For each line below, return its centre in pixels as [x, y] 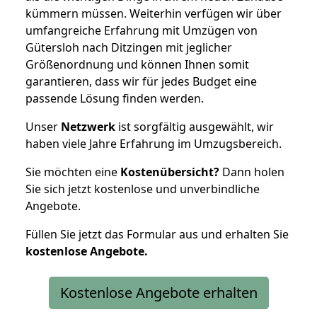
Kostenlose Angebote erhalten [158, 292]
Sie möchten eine [73, 172]
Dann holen [252, 172]
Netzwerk [88, 126]
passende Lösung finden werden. [115, 98]
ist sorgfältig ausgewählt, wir [195, 126]
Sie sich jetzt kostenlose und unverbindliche [143, 189]
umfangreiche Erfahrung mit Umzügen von [142, 30]
